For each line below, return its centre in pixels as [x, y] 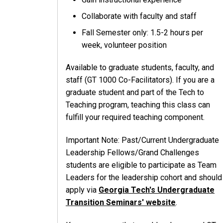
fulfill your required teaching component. [135, 117]
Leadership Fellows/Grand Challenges [132, 153]
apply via [82, 190]
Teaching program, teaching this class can [138, 105]
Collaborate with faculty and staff [139, 16]
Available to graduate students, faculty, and [140, 68]
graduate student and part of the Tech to [135, 93]
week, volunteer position [124, 45]
